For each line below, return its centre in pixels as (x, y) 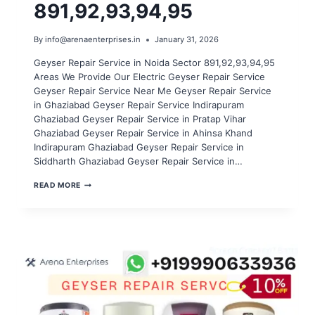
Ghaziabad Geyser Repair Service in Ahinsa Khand (143, 133)
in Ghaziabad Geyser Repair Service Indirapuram (139, 105)
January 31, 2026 (187, 40)
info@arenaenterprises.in (93, 40)
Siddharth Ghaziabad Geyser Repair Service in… (138, 161)
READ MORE (57, 186)
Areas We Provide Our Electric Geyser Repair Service (149, 77)
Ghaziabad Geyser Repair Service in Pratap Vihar (140, 119)
